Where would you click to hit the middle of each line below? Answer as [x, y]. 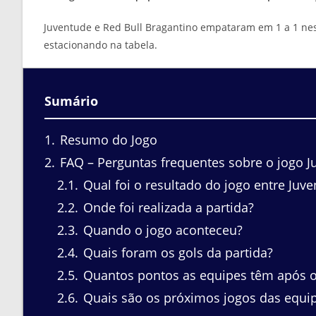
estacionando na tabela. [101, 44]
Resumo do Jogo [107, 140]
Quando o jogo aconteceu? [161, 230]
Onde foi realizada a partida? [167, 208]
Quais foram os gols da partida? [176, 253]
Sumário [71, 101]
